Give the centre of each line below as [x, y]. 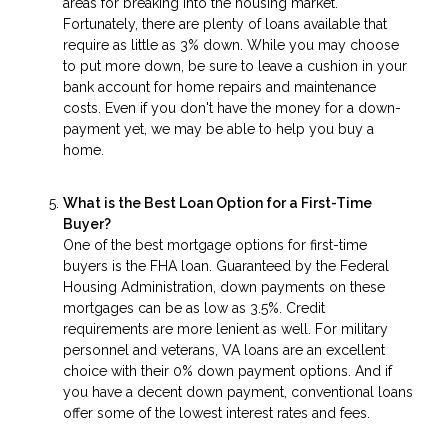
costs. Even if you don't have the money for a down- [232, 108]
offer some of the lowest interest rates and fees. [216, 412]
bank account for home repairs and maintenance [219, 87]
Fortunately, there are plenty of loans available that [225, 24]
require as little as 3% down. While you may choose [231, 45]
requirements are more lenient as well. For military [225, 328]
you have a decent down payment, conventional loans [238, 391]
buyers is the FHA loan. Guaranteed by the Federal [226, 265]
